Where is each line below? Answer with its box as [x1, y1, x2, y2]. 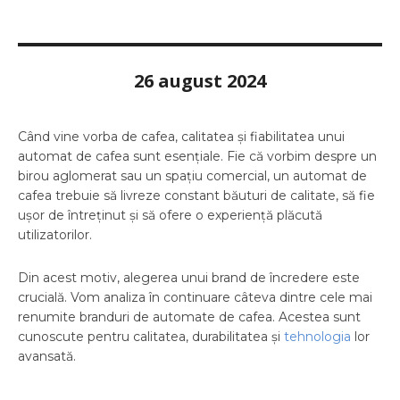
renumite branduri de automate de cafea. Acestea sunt [18, 309, 361, 326]
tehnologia [284, 329, 351, 346]
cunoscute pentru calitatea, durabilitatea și [18, 329, 284, 346]
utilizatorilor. [18, 227, 92, 244]
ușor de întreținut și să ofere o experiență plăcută [18, 207, 322, 224]
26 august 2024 [134, 68, 266, 93]
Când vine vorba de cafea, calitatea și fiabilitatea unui [18, 129, 345, 146]
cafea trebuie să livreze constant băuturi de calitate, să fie [18, 187, 375, 204]
